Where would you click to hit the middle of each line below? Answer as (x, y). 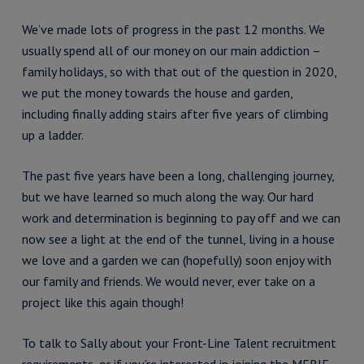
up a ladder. (52, 135)
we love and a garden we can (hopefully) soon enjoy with (176, 260)
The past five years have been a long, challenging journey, (178, 175)
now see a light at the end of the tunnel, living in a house (178, 239)
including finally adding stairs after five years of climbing (175, 114)
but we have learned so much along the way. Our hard (167, 197)
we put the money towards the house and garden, (157, 93)
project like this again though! (102, 302)
